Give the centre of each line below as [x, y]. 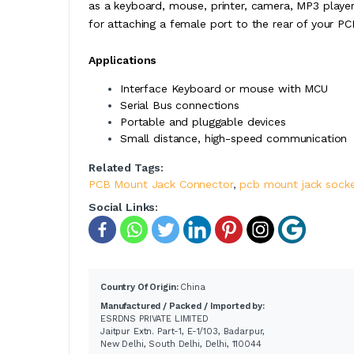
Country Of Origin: [141, 287]
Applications [123, 60]
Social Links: [124, 207]
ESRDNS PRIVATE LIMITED [154, 318]
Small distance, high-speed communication [234, 138]
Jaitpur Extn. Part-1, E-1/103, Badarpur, [183, 331]
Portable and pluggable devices [203, 121]
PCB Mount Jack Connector [161, 184]
